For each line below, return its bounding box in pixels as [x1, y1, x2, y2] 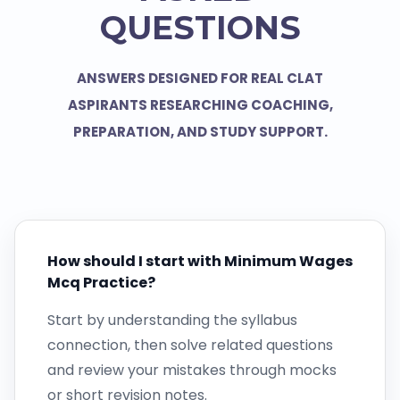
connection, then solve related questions [47, 335, 333, 356]
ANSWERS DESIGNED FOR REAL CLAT [77, 69, 323, 88]
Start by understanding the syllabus [47, 310, 297, 331]
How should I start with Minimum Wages [47, 251, 353, 272]
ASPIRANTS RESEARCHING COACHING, [67, 96, 333, 115]
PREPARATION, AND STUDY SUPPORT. [72, 122, 328, 142]
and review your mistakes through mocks [47, 360, 337, 381]
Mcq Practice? [47, 272, 155, 294]
